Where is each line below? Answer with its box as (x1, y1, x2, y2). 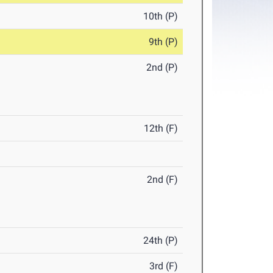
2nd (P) (146, 62, 179, 74)
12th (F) (144, 122, 179, 135)
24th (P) (143, 235, 179, 247)
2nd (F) (147, 174, 179, 186)
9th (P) (149, 36, 179, 48)
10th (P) (143, 10, 179, 23)
